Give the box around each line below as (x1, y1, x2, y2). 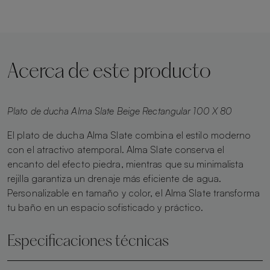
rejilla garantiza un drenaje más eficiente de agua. (7, 172, 222, 184)
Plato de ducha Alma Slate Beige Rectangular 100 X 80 (7, 104, 233, 117)
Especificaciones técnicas (7, 234, 169, 250)
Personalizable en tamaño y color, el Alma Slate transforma (7, 186, 260, 199)
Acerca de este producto (7, 62, 211, 83)
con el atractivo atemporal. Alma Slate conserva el (7, 143, 225, 155)
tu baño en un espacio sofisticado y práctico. (7, 201, 204, 213)
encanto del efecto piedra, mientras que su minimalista (7, 157, 244, 170)
